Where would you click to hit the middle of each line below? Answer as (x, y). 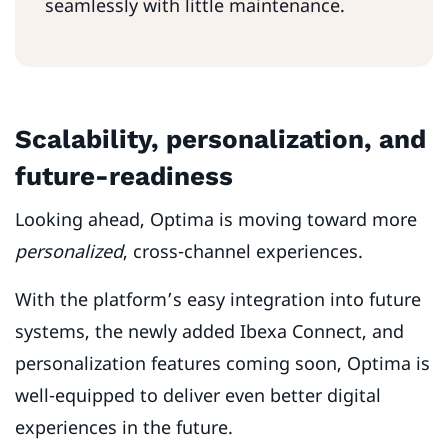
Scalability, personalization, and (220, 139)
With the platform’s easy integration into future (218, 299)
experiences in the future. (126, 427)
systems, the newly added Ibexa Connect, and (209, 331)
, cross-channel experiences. (248, 251)
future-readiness (124, 176)
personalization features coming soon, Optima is (222, 363)
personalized (69, 251)
